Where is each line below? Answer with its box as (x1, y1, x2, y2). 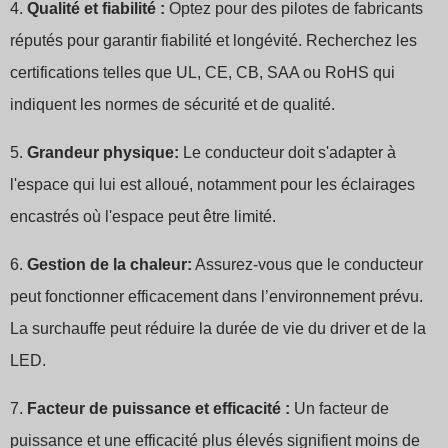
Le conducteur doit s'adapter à (179, 144, 396, 162)
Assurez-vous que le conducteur (192, 256, 423, 274)
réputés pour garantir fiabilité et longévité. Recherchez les (10, 32, 417, 50)
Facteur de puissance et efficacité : (27, 400, 290, 418)
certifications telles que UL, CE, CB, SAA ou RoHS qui (10, 64, 395, 82)
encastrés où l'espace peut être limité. (10, 208, 276, 226)
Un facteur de (290, 400, 389, 418)
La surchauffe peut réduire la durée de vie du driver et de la (10, 320, 426, 338)
